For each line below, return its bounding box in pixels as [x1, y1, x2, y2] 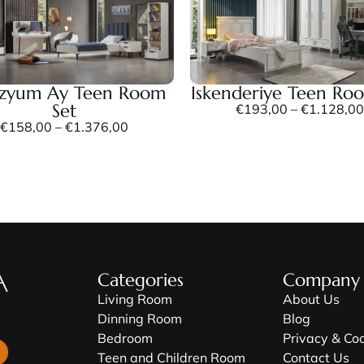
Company [283, 268, 360, 291]
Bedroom [97, 329, 153, 346]
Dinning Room [97, 310, 182, 327]
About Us [283, 290, 340, 307]
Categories [97, 268, 184, 291]
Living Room [97, 290, 172, 307]
